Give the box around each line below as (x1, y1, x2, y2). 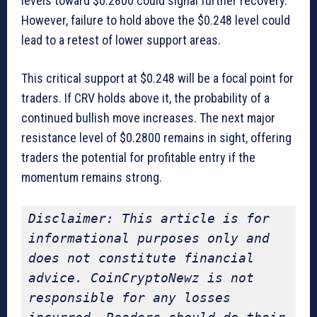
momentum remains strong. (21, 169, 162, 185)
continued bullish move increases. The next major (21, 110, 275, 125)
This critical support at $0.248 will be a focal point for (21, 70, 294, 86)
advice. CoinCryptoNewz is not (28, 270, 254, 285)
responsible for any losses (28, 289, 231, 305)
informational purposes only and (28, 230, 270, 246)
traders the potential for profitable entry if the (21, 149, 255, 165)
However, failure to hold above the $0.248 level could (21, 12, 290, 28)
